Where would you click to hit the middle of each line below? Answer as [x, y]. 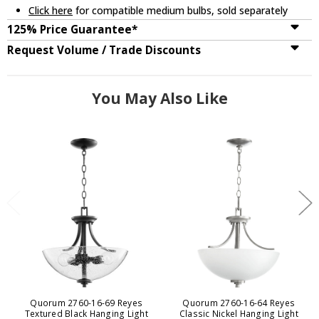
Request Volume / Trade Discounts [104, 50]
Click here [51, 10]
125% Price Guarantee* [72, 29]
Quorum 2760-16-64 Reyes [239, 303]
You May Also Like [159, 98]
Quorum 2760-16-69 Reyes [87, 303]
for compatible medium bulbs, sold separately [181, 10]
